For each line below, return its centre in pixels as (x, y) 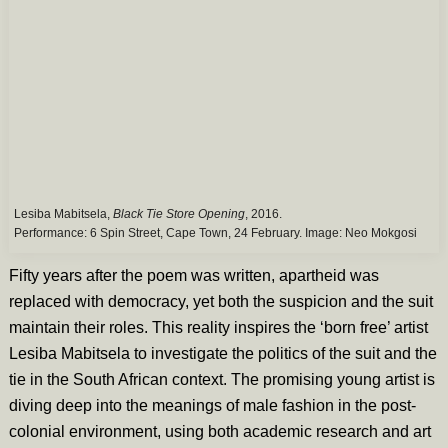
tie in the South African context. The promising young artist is (221, 379)
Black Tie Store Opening (178, 213)
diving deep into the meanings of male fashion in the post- (212, 405)
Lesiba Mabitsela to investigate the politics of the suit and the (222, 353)
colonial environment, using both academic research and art (219, 431)
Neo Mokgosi (380, 232)
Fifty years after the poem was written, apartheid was (193, 275)
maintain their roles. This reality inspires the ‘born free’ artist (218, 327)
